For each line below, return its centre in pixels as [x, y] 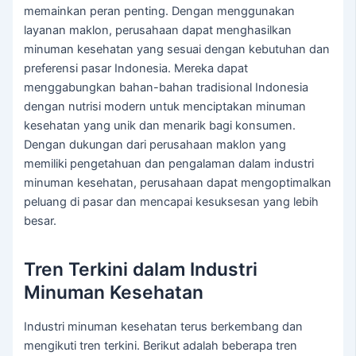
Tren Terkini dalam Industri [141, 269]
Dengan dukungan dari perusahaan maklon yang [155, 145]
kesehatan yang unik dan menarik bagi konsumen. [160, 126]
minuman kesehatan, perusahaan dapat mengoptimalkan [178, 183]
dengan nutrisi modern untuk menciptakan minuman [165, 107]
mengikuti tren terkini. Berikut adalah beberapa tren [161, 346]
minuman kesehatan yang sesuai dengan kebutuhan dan [177, 50]
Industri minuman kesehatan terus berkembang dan [164, 327]
